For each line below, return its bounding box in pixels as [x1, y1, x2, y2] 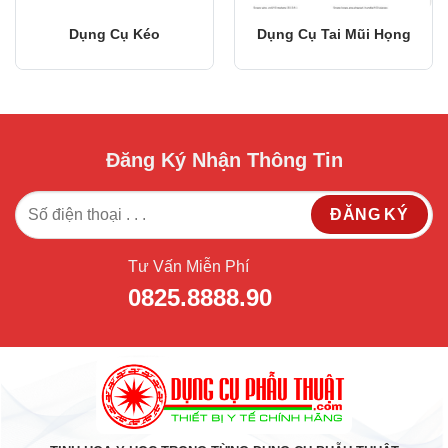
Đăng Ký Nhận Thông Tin [105, 149, 343, 172]
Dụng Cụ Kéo [69, 25, 160, 42]
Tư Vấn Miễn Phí [128, 258, 250, 276]
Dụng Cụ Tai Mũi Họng [256, 25, 411, 42]
